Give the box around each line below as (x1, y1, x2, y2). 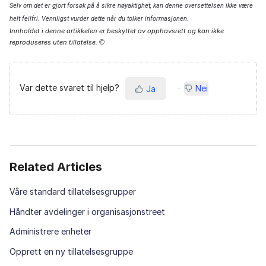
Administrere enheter (9, 226, 91, 237)
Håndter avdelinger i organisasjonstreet (9, 206, 165, 217)
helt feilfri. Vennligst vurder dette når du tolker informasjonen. (9, 15, 189, 23)
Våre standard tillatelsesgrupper (9, 186, 136, 197)
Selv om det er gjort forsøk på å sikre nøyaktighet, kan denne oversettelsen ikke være (9, 2, 253, 10)
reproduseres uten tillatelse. (9, 38, 99, 47)
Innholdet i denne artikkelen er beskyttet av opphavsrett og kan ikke (9, 27, 224, 36)
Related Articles (9, 160, 102, 175)
